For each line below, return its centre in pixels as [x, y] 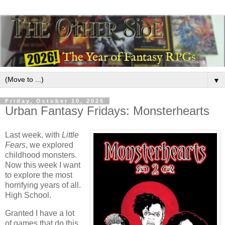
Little [70, 135]
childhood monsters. [41, 155]
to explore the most [39, 175]
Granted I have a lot [40, 213]
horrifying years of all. [43, 185]
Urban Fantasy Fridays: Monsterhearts [107, 111]
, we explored [49, 145]
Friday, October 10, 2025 [55, 101]
